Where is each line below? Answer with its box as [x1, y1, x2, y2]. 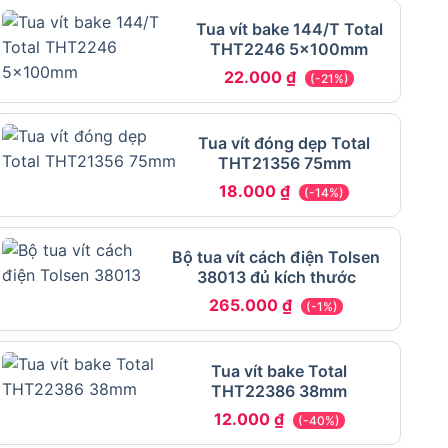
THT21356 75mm [217, 153, 351, 174]
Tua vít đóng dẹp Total [198, 133, 371, 154]
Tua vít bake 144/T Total [195, 19, 383, 40]
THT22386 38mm [211, 381, 348, 402]
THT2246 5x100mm [210, 39, 369, 60]
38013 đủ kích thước [196, 267, 356, 288]
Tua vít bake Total [211, 361, 348, 382]
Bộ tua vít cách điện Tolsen [172, 247, 381, 268]
